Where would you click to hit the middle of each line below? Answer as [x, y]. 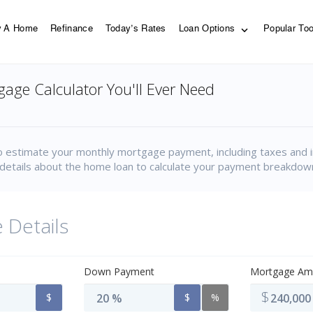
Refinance [72, 29]
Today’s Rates [136, 29]
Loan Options [208, 29]
